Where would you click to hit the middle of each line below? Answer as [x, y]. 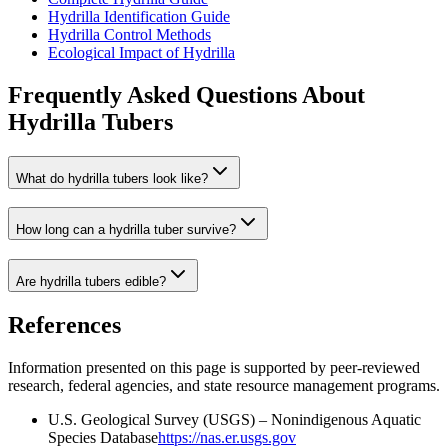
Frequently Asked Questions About [186, 94]
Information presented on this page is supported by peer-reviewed [214, 367]
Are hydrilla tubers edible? [91, 282]
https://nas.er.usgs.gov [227, 437]
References [64, 325]
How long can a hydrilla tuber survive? [126, 230]
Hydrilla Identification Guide [139, 16]
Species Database [103, 437]
